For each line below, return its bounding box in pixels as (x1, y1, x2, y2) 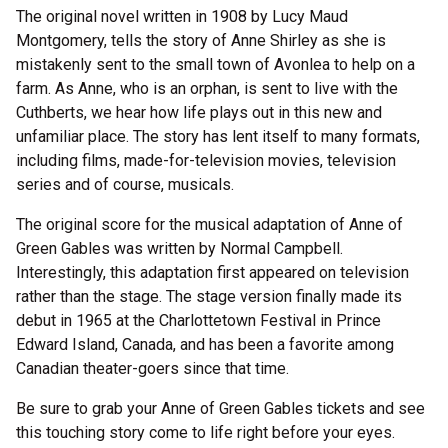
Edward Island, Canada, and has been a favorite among (16, 335, 394, 354)
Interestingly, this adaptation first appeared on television (16, 263, 409, 282)
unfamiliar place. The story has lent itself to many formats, (16, 127, 420, 146)
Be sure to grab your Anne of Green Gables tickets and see (16, 399, 425, 418)
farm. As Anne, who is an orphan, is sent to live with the (16, 79, 398, 98)
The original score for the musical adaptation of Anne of (16, 215, 403, 234)
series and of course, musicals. (16, 175, 234, 194)
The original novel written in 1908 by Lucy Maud (16, 7, 348, 26)
